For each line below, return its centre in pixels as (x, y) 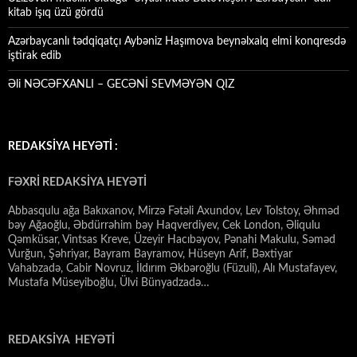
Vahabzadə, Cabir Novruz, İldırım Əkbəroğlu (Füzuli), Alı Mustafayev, (173, 269)
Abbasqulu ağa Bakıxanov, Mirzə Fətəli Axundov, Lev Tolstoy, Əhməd (174, 212)
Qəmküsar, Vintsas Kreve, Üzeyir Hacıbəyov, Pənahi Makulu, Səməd (172, 240)
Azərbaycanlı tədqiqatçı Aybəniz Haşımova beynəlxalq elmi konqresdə (177, 42)
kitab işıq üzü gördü (56, 13)
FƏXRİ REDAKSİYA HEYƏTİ (77, 183)
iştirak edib (35, 56)
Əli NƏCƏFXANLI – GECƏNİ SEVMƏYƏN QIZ (121, 85)
